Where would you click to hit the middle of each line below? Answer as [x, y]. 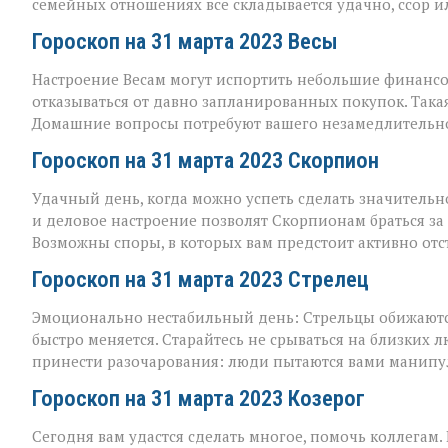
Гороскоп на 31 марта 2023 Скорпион [205, 159]
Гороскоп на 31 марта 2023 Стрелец [200, 278]
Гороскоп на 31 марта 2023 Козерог [198, 397]
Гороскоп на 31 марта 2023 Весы [185, 40]
